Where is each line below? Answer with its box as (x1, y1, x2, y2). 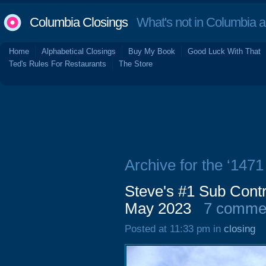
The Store (119, 59, 153, 68)
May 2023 (125, 200, 191, 217)
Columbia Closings (30, 15, 128, 30)
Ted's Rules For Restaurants (9, 59, 106, 68)
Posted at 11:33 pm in (125, 223, 224, 235)
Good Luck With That (188, 47, 261, 56)
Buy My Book (128, 47, 175, 56)
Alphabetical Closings (42, 47, 116, 56)
